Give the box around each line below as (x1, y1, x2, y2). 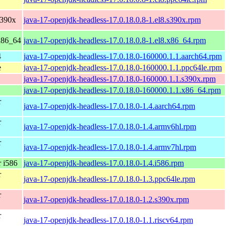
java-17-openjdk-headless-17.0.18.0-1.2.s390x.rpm (24, 195, 189, 204)
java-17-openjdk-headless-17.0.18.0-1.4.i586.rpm (24, 158, 184, 167)
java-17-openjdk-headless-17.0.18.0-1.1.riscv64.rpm (24, 215, 193, 224)
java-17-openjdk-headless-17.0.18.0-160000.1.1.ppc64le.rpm (24, 63, 222, 72)
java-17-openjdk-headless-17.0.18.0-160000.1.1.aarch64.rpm (24, 51, 222, 61)
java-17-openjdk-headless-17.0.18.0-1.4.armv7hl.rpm (24, 142, 196, 151)
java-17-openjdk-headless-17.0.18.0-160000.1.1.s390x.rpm (24, 74, 216, 83)
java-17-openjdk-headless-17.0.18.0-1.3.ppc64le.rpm (24, 174, 195, 183)
